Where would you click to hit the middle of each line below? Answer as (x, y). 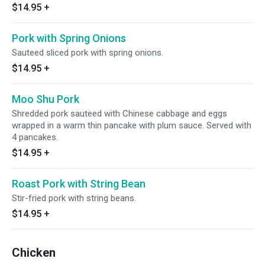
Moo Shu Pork (46, 99)
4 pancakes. (35, 137)
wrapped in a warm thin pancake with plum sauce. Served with (132, 125)
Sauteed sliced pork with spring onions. (88, 53)
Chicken (34, 253)
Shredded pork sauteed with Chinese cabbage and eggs (119, 114)
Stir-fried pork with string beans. (74, 198)
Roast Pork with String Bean (79, 184)
